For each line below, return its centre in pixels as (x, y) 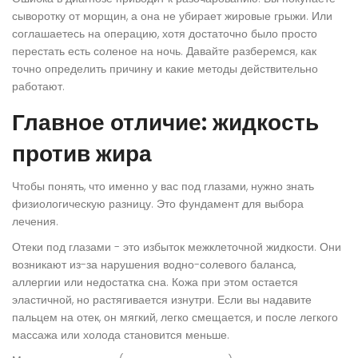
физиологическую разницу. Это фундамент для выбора (158, 204)
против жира (82, 154)
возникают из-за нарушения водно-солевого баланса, (154, 265)
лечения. (35, 222)
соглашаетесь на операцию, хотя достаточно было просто (165, 34)
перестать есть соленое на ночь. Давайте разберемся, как (164, 52)
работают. (38, 87)
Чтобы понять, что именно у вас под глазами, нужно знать (163, 187)
